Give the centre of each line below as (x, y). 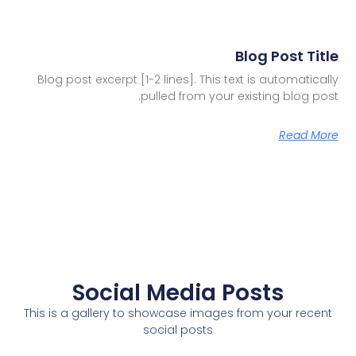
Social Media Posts (178, 292)
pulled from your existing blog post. (239, 97)
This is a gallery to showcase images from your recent (178, 313)
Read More (308, 135)
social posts (178, 329)
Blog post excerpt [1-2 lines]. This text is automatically (188, 80)
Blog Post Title (286, 56)
